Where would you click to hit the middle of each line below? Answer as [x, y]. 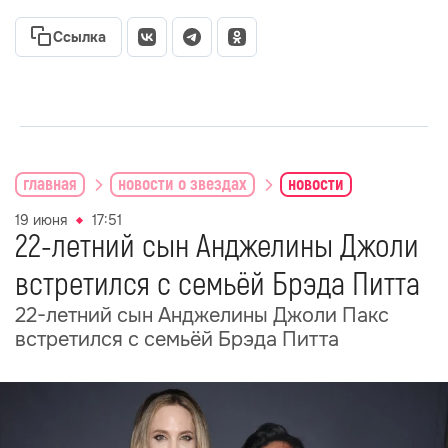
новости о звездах [182, 184]
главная [50, 184]
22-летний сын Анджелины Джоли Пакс [202, 315]
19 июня [41, 220]
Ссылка [79, 37]
